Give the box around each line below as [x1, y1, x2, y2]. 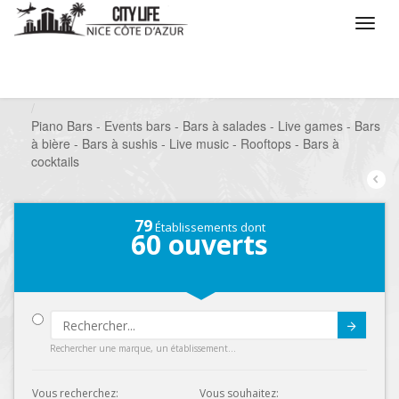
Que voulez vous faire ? [53, 81, 186, 99]
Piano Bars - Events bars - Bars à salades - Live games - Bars [31, 117, 380, 134]
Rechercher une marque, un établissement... [50, 342, 236, 354]
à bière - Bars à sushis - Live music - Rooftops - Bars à [31, 134, 339, 152]
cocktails [31, 152, 79, 170]
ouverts [161, 226, 268, 263]
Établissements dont [151, 219, 265, 235]
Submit [268, 326, 309, 344]
